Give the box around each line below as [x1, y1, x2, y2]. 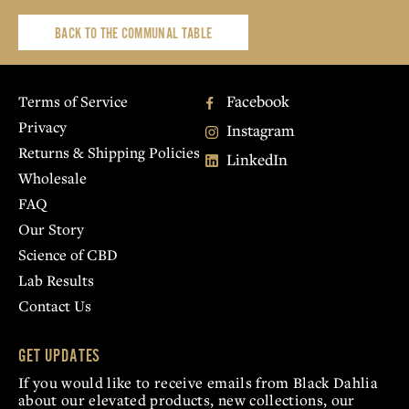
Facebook [226, 89, 289, 111]
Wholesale [18, 167, 87, 188]
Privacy [18, 116, 67, 137]
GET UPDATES [18, 344, 101, 366]
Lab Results [18, 269, 94, 290]
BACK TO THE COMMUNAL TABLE [55, 24, 213, 43]
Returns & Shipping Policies [18, 142, 200, 163]
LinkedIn [226, 148, 288, 170]
